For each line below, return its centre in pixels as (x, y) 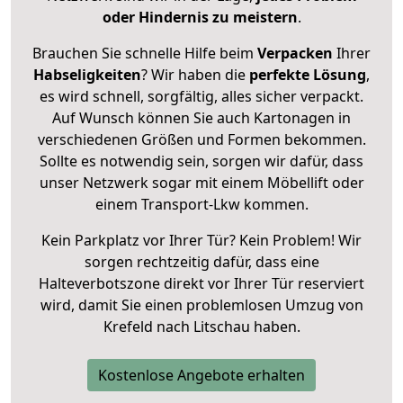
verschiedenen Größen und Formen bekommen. (201, 139)
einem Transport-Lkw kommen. (201, 204)
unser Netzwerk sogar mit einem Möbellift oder (201, 182)
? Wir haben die (195, 74)
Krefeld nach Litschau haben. (201, 326)
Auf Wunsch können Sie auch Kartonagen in (201, 117)
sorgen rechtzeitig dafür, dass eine (201, 261)
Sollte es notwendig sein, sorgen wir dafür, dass (201, 161)
